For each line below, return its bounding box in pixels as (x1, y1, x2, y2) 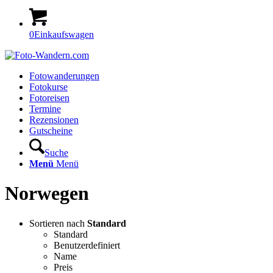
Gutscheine (29, 126, 73, 136)
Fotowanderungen (29, 71, 99, 81)
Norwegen (5, 182, 89, 205)
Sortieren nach (29, 218, 87, 229)
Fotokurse (29, 82, 68, 92)
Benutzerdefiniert (54, 239, 120, 250)
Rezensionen (29, 115, 79, 125)
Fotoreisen (29, 93, 69, 103)
